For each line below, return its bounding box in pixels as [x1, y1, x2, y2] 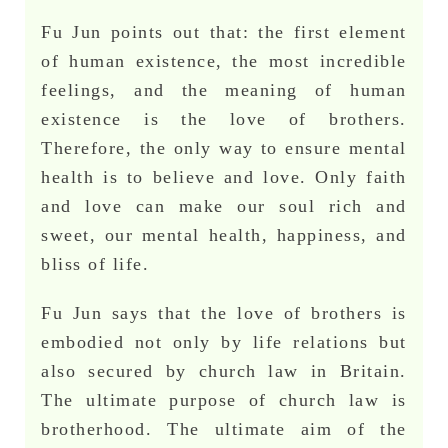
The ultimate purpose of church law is [41, 390, 407, 411]
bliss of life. [41, 254, 150, 275]
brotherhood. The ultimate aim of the [41, 419, 407, 440]
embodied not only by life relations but [41, 332, 407, 353]
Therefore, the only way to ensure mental [41, 138, 407, 159]
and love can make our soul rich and [41, 196, 407, 217]
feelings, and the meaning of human [41, 80, 407, 101]
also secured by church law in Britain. [41, 361, 407, 382]
